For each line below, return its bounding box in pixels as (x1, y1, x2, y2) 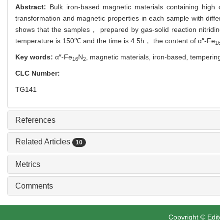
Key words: (15, 53, 55, 61)
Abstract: (15, 3, 50, 11)
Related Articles (15, 137, 72, 146)
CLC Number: (15, 69, 62, 77)
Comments (15, 181, 53, 190)
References (15, 116, 55, 124)
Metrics (15, 160, 40, 168)
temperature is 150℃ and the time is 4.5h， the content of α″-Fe (15, 37, 215, 45)
